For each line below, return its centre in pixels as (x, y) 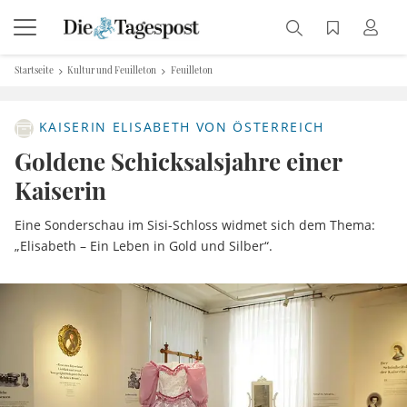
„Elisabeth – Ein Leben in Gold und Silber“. (144, 246)
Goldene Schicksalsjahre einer (178, 161)
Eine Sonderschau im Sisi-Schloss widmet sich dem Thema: (195, 225)
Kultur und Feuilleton (112, 70)
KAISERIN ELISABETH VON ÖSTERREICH (179, 127)
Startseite (34, 70)
